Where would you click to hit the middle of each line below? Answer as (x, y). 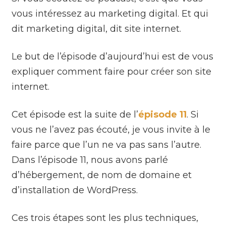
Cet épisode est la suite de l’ (75, 114)
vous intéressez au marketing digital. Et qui (110, 13)
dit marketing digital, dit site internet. (97, 29)
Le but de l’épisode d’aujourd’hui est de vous (113, 56)
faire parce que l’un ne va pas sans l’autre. (107, 145)
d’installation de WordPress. (75, 190)
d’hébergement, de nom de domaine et (102, 175)
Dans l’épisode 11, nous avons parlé (90, 160)
